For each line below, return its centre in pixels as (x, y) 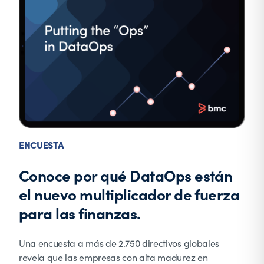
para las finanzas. (80, 212)
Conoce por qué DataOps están (126, 175)
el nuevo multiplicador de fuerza (129, 194)
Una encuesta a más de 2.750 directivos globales (119, 243)
